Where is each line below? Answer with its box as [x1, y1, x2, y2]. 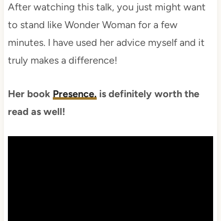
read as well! [7, 105, 68, 117]
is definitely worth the [96, 87, 199, 100]
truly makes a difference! [7, 54, 117, 66]
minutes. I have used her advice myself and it [7, 36, 205, 48]
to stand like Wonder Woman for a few [7, 18, 178, 31]
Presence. [52, 87, 97, 100]
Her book [7, 87, 53, 100]
